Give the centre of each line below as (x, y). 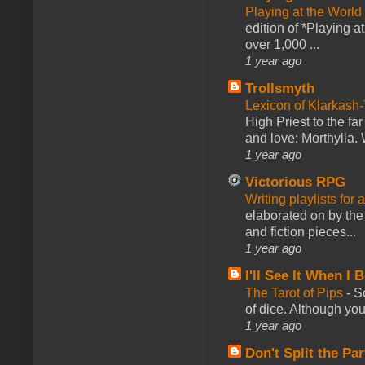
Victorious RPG (295, 182)
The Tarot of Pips (296, 292)
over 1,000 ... (282, 44)
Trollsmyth (280, 88)
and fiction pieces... (301, 231)
